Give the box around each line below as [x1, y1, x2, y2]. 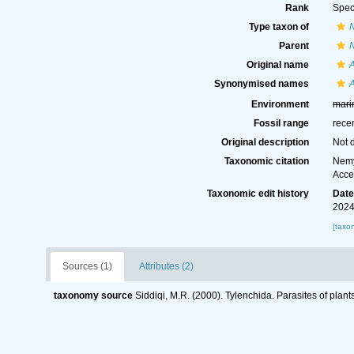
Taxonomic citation [224, 156, 310, 167]
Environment [251, 99, 310, 110]
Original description [221, 137, 310, 148]
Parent [279, 40, 310, 51]
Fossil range [254, 118, 310, 129]
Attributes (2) [138, 261, 194, 272]
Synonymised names [214, 78, 310, 89]
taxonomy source [53, 290, 133, 301]
